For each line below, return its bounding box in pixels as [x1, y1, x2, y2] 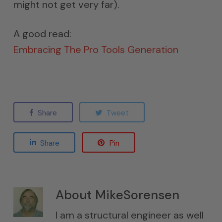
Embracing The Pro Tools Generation [13, 43, 178, 56]
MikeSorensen [91, 187, 179, 203]
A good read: [13, 27, 71, 40]
